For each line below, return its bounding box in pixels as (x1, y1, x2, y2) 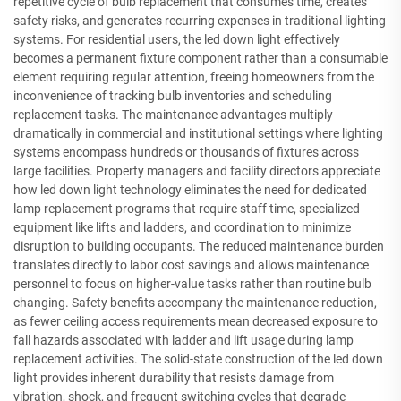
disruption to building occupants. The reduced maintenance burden (13, 238, 384, 253)
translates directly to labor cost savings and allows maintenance (13, 257, 369, 272)
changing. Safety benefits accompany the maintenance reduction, (13, 294, 377, 310)
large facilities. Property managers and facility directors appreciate (13, 163, 380, 178)
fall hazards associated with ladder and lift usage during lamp (13, 332, 354, 347)
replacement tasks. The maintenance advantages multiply (13, 107, 333, 122)
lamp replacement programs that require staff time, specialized (13, 200, 360, 216)
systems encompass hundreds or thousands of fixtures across (13, 144, 359, 159)
